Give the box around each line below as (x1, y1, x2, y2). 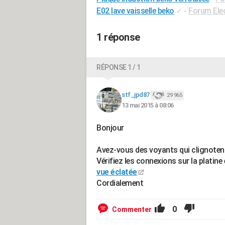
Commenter (112, 205, 152, 213)
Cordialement (96, 178, 143, 188)
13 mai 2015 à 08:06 (122, 101, 174, 109)
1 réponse (96, 31, 140, 43)
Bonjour (96, 123, 124, 133)
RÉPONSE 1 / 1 (96, 63, 141, 71)
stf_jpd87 (122, 91, 150, 99)
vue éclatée (96, 167, 137, 177)
